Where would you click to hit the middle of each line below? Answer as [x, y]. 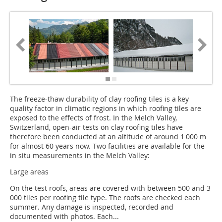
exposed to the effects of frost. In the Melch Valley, [93, 118]
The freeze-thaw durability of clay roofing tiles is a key [99, 99]
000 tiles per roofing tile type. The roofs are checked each [105, 198]
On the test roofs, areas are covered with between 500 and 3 [111, 188]
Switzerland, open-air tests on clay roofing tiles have [96, 127]
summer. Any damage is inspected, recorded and [92, 207]
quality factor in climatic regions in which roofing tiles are [106, 109]
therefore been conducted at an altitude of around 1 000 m [108, 137]
